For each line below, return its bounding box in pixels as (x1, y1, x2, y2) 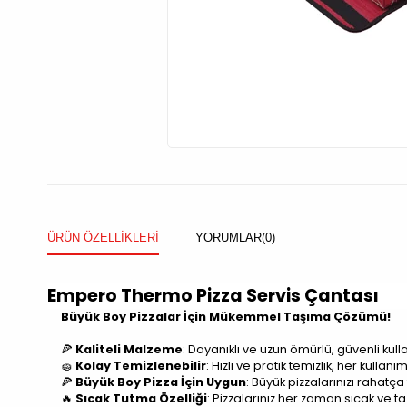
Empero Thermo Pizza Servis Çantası (47, 283, 379, 309)
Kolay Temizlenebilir (75, 358, 206, 374)
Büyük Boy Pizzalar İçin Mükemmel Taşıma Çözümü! (61, 309, 391, 325)
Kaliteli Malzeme (75, 342, 183, 358)
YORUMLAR (195, 231, 262, 245)
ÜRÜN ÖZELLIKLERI (47, 231, 159, 245)
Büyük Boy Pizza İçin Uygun (75, 374, 246, 391)
